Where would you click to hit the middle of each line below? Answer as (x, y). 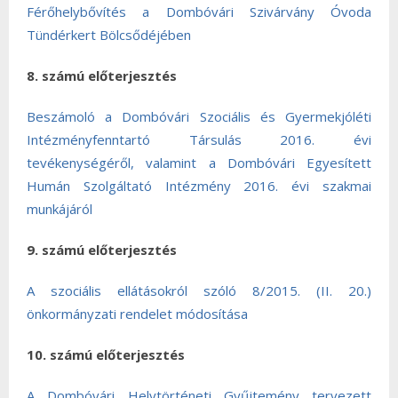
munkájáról (60, 209)
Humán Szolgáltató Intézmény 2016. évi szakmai (199, 186)
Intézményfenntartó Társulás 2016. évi (199, 139)
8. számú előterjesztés (102, 76)
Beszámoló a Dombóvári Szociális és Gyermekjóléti (199, 116)
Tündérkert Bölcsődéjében (109, 35)
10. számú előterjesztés (106, 354)
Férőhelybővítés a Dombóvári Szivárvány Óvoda (199, 12)
